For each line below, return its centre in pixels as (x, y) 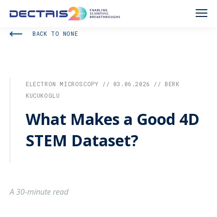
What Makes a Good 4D (113, 119)
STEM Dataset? (82, 140)
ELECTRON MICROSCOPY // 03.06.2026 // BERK (103, 84)
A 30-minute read (39, 192)
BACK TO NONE (55, 33)
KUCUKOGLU (43, 95)
